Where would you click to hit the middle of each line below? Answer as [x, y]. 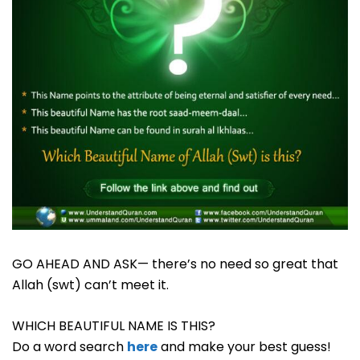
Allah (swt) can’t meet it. [90, 284]
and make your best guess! [244, 346]
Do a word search [70, 346]
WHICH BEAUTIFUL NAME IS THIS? [114, 325]
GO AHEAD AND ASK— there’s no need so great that [175, 264]
